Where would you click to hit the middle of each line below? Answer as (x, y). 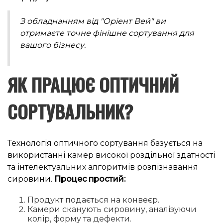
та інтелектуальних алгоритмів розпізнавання (103, 167)
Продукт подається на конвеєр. (93, 200)
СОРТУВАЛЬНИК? (70, 111)
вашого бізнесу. (53, 45)
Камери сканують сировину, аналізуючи (112, 209)
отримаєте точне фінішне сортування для (107, 33)
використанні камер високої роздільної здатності (111, 155)
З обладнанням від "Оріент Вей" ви (93, 21)
